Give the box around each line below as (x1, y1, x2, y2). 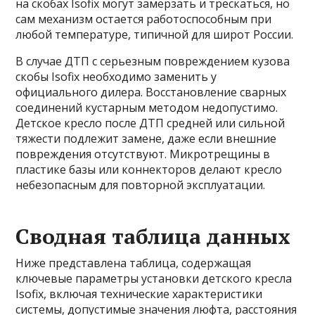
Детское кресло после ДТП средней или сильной (15, 115, 285, 131)
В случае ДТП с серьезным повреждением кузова (15, 53, 290, 70)
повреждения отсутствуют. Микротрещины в (15, 146, 271, 162)
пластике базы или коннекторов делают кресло (15, 162, 283, 178)
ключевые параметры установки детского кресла (15, 271, 292, 287)
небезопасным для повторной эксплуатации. (15, 177, 266, 193)
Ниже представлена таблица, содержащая (15, 255, 252, 271)
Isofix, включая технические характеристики (15, 286, 263, 302)
